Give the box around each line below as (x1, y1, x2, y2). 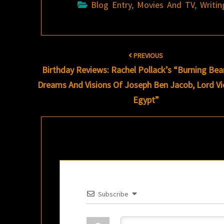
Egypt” (132, 94, 159, 105)
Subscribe (98, 189, 128, 198)
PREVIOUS (132, 51, 163, 60)
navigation (25, 56, 95, 74)
